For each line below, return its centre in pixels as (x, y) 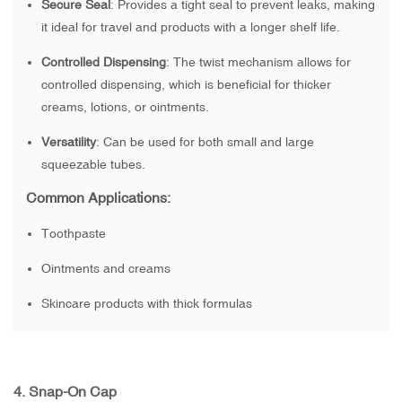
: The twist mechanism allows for (258, 62)
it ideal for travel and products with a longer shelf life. (190, 27)
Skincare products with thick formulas (146, 304)
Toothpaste (73, 234)
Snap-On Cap (73, 392)
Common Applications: (98, 198)
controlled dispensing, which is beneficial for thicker (186, 85)
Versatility (68, 142)
